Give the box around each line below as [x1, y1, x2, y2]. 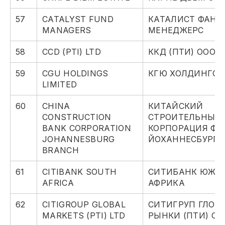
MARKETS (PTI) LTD [42, 210, 126, 221]
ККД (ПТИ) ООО [148, 47, 215, 57]
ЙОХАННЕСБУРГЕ [148, 134, 223, 145]
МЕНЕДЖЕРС [148, 25, 204, 36]
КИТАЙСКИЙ [148, 101, 203, 111]
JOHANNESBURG [42, 134, 115, 145]
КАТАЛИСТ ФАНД [148, 14, 223, 25]
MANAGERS [42, 25, 91, 36]
